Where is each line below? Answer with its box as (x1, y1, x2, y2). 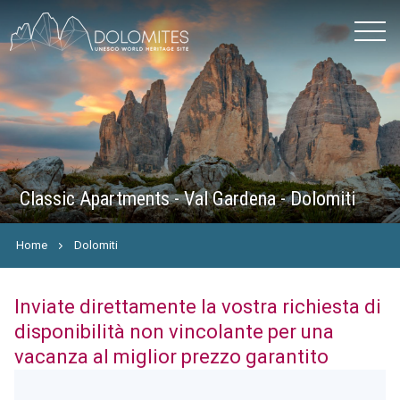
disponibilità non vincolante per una (13, 321, 334, 343)
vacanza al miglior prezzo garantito (13, 346, 329, 368)
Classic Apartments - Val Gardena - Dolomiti (20, 187, 356, 210)
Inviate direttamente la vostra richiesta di (13, 296, 381, 318)
